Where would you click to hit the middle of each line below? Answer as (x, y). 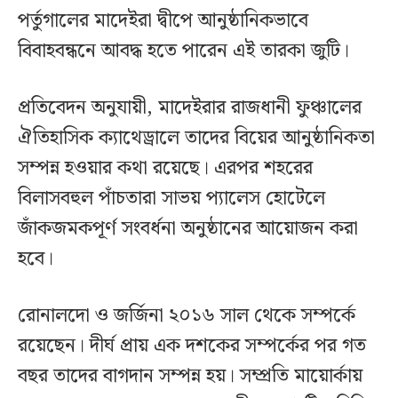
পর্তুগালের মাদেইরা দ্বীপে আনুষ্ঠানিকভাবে (163, 20)
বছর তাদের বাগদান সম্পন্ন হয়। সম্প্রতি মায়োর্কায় (190, 376)
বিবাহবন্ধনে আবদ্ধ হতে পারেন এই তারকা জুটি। (183, 51)
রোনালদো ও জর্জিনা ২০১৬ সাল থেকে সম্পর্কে (187, 315)
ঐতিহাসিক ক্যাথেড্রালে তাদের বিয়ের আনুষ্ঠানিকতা (196, 138)
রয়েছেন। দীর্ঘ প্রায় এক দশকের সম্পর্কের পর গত (192, 346)
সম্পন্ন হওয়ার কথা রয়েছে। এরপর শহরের (165, 168)
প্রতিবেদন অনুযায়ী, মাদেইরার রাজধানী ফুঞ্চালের (190, 107)
